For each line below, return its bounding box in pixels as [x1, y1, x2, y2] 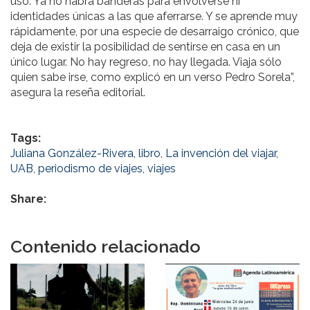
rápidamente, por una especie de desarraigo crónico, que [10, 24, 299, 38]
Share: [10, 192, 49, 206]
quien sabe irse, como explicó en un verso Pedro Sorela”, [10, 70, 295, 84]
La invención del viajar [165, 146, 276, 160]
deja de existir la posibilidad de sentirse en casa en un [10, 39, 280, 53]
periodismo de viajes [38, 161, 143, 175]
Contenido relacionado [10, 235, 201, 257]
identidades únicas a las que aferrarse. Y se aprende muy [10, 9, 298, 23]
